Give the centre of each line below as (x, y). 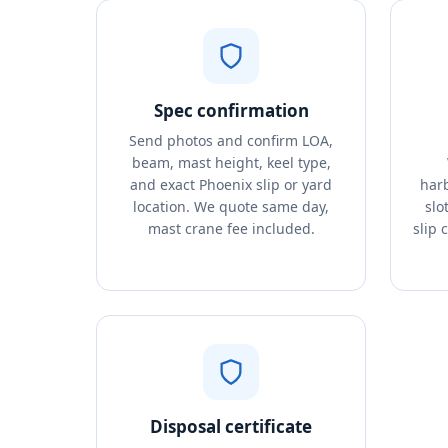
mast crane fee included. (231, 228)
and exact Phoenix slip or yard (231, 184)
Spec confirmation (231, 110)
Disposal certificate (231, 426)
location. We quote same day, (231, 206)
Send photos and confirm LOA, (231, 140)
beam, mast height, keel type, (231, 162)
